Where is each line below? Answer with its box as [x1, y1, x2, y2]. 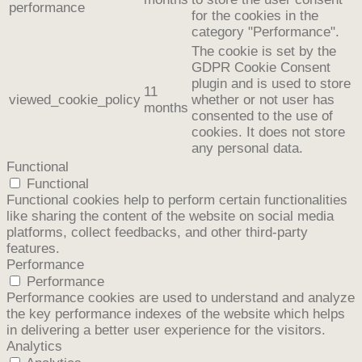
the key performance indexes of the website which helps [6, 305, 345, 322]
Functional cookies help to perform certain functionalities [6, 192, 347, 208]
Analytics [6, 338, 62, 354]
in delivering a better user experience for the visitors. [6, 322, 326, 338]
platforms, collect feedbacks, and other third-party [6, 224, 308, 240]
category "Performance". [192, 23, 339, 40]
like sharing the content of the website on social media [6, 208, 334, 224]
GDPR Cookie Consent [192, 59, 330, 75]
